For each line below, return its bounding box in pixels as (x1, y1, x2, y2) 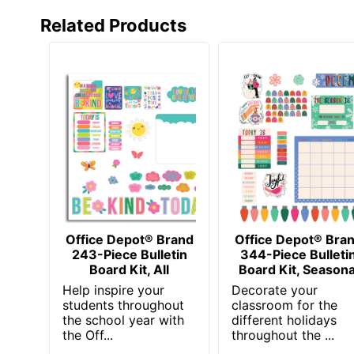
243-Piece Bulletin (71, 246, 187, 262)
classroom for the (232, 296, 338, 313)
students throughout (62, 296, 185, 313)
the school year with (62, 311, 185, 328)
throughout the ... (232, 326, 335, 343)
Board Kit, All (89, 261, 170, 277)
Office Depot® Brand (65, 231, 194, 247)
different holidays (232, 311, 337, 328)
